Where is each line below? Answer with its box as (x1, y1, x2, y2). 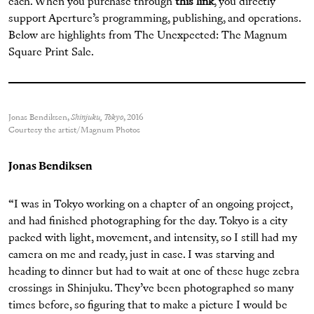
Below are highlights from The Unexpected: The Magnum (8, 30, 287, 42)
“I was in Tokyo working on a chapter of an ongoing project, (8, 199, 292, 211)
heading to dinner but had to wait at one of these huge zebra (8, 266, 299, 278)
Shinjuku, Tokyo (71, 114, 123, 123)
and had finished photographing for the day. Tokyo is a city (8, 216, 287, 228)
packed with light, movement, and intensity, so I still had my (8, 233, 297, 245)
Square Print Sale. (8, 47, 94, 59)
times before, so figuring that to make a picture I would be (8, 300, 287, 312)
